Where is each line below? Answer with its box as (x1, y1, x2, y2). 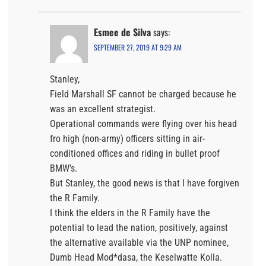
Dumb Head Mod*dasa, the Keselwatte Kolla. (50, 251, 222, 263)
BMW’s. (50, 162, 77, 174)
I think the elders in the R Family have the (50, 207, 210, 218)
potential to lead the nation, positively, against (50, 221, 228, 233)
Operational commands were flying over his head (50, 118, 237, 129)
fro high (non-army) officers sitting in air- (50, 132, 205, 144)
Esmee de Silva (94, 24, 151, 39)
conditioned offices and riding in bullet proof (50, 147, 220, 159)
